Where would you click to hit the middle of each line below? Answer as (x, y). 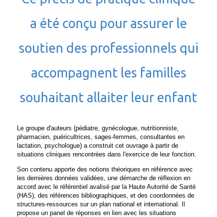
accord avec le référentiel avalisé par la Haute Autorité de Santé (106, 187)
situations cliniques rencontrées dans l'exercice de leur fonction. (107, 154)
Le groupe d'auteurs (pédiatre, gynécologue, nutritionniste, (98, 128)
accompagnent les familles (108, 73)
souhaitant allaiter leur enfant (108, 97)
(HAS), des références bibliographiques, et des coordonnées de (106, 195)
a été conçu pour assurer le (108, 23)
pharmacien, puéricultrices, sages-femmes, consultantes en (101, 137)
